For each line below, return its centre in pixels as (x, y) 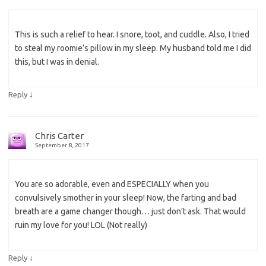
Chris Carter (59, 136)
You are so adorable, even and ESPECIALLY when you (112, 184)
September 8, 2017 (62, 145)
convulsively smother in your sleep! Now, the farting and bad (126, 198)
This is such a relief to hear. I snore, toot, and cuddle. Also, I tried (132, 35)
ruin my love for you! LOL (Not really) (81, 225)
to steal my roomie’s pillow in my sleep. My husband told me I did (133, 48)
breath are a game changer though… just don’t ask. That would (130, 212)
